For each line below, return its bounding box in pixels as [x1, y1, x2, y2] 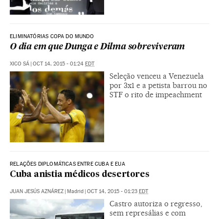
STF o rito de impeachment [109, 89, 202, 99]
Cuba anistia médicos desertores [10, 170, 150, 179]
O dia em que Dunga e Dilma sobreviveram [10, 43, 185, 51]
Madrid [67, 188, 84, 195]
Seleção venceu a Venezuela [109, 71, 204, 81]
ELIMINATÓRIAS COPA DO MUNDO [10, 33, 94, 40]
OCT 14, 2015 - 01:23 [87, 188, 139, 195]
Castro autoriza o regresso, [109, 198, 202, 208]
